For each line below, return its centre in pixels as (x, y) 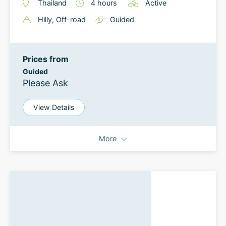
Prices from (46, 59)
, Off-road (69, 19)
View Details (54, 107)
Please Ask (45, 83)
